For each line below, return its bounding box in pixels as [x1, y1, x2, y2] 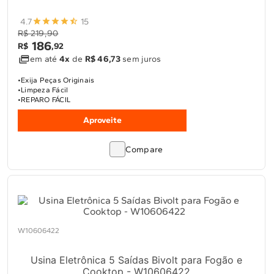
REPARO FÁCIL [21, 95, 71, 104]
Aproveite [83, 115, 122, 125]
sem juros [120, 54, 161, 64]
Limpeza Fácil [21, 86, 68, 94]
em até [30, 54, 59, 64]
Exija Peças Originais [21, 76, 95, 84]
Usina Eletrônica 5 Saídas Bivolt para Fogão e [31, 254, 242, 266]
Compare [125, 144, 163, 155]
